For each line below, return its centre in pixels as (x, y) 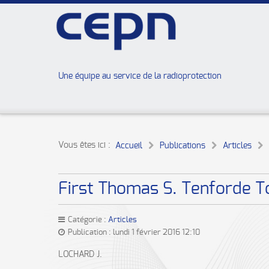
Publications (183, 146)
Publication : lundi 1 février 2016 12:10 (133, 233)
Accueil (129, 146)
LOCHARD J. (80, 255)
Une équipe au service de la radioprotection (140, 76)
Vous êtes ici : (87, 145)
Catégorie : (87, 220)
